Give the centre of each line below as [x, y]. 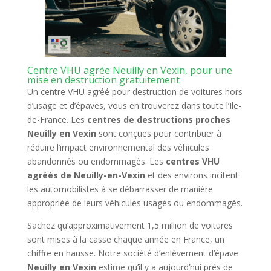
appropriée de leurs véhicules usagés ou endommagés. [135, 203]
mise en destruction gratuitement [103, 80]
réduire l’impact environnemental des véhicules [118, 147]
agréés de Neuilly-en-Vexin [86, 175]
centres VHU [192, 161]
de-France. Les [57, 119]
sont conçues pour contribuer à [158, 133]
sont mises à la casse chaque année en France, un [126, 239]
